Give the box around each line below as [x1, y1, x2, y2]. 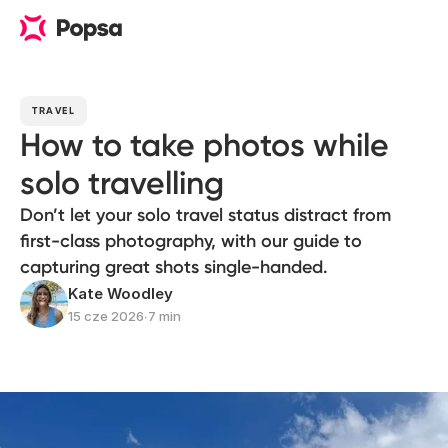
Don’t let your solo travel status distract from [20, 204, 391, 226]
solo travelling [20, 164, 224, 202]
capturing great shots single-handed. [20, 256, 328, 278]
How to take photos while [20, 126, 389, 164]
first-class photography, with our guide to [20, 230, 362, 252]
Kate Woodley [68, 284, 173, 303]
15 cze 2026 [68, 308, 144, 324]
